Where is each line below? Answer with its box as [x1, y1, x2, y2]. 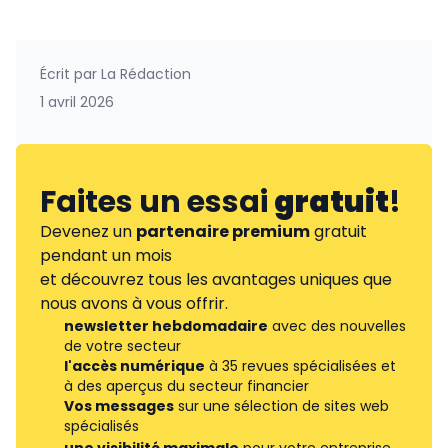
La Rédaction [97, 64, 191, 84]
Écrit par [40, 64, 97, 84]
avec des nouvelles [268, 316, 406, 336]
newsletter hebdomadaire [64, 316, 268, 336]
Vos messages [64, 396, 174, 416]
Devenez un [40, 220, 136, 243]
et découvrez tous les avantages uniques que [40, 268, 392, 291]
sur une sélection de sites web [174, 396, 389, 416]
